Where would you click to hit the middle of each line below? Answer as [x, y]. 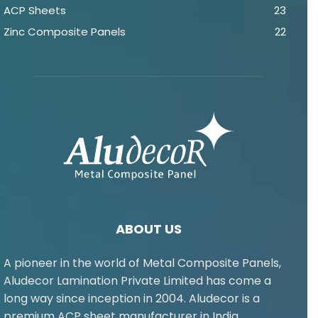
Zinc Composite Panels [65, 32]
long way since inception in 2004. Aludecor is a [132, 299]
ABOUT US [148, 229]
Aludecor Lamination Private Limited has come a [137, 281]
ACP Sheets [35, 11]
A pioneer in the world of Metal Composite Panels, [142, 263]
